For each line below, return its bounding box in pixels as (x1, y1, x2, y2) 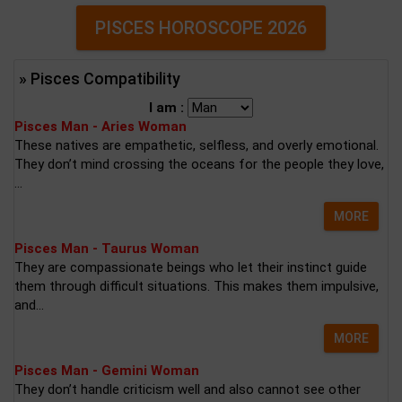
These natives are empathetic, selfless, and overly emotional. (14, 137, 379, 153)
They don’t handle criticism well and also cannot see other (14, 381, 361, 398)
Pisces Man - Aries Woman (14, 118, 187, 135)
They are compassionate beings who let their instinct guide (14, 259, 367, 275)
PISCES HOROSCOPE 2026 (95, 17, 307, 39)
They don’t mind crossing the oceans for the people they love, (14, 156, 384, 172)
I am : (149, 100, 188, 116)
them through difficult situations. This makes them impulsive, (14, 278, 379, 294)
